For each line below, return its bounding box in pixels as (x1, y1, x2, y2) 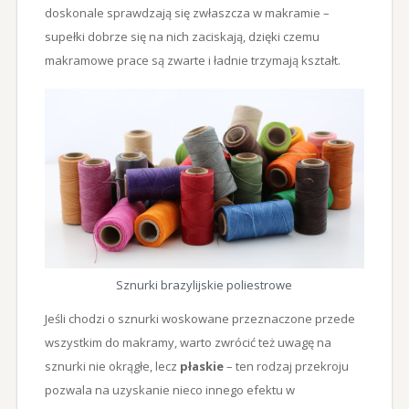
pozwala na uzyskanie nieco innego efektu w (44, 381, 295, 398)
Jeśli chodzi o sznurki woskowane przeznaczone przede (44, 309, 355, 327)
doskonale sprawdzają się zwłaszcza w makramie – (44, 4, 330, 21)
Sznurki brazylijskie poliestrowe (116, 276, 293, 293)
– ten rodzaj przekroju (225, 357, 349, 374)
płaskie (179, 357, 226, 374)
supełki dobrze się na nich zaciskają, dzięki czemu (44, 27, 320, 45)
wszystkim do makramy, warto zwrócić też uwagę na (44, 333, 331, 351)
